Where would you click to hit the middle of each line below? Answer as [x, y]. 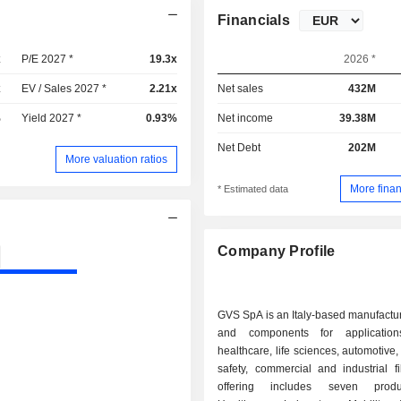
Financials [254, 20]
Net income [246, 118]
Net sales [241, 89]
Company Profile [277, 252]
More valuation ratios [117, 159]
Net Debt [239, 148]
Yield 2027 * [52, 118]
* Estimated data [253, 189]
